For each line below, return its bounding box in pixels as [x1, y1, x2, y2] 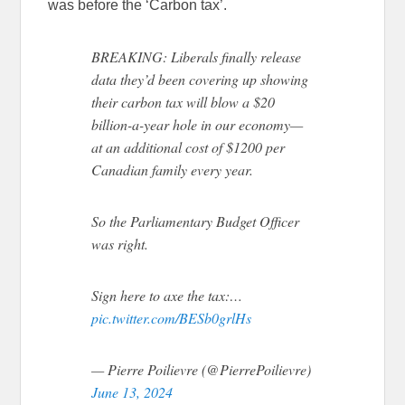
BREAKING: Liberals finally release [91, 47, 302, 67]
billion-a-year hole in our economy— [91, 115, 304, 135]
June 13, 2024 [91, 382, 174, 402]
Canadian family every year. [91, 160, 254, 180]
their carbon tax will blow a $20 [91, 92, 276, 112]
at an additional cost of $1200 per [91, 137, 286, 157]
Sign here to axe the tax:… [91, 286, 243, 306]
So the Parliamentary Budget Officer [91, 212, 300, 231]
